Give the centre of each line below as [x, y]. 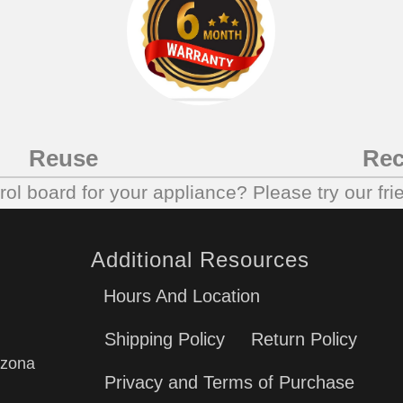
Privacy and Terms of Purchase [230, 383]
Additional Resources [201, 260]
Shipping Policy [165, 340]
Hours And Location [182, 296]
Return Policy [304, 340]
